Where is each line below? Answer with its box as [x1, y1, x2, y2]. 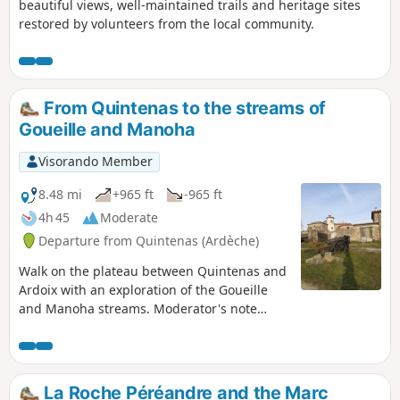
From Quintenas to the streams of [39, 97, 326, 120]
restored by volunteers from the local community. [19, 15, 314, 33]
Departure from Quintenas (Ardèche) [38, 231, 259, 249]
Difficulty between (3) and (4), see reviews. [19, 318, 270, 336]
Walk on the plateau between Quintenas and [19, 262, 287, 279]
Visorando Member [37, 153, 153, 171]
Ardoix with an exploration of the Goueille [19, 280, 268, 298]
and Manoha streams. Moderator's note [19, 299, 257, 317]
